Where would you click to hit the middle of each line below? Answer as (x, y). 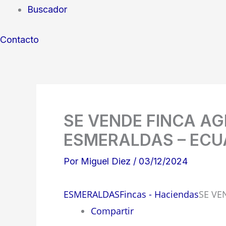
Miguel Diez (107, 161)
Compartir (112, 211)
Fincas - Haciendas (159, 194)
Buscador (47, 9)
